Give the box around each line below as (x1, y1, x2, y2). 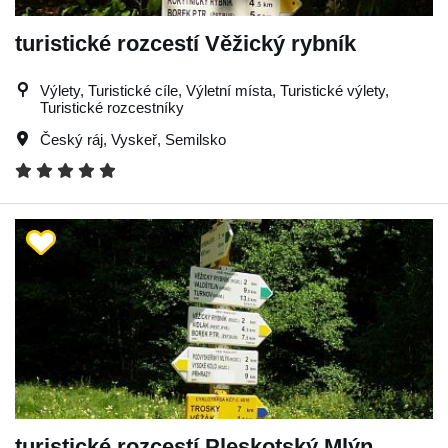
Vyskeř (111, 130, 157, 148)
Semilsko (165, 130, 226, 148)
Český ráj (40, 130, 103, 148)
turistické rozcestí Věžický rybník (15, 30, 356, 56)
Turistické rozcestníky (40, 98, 184, 116)
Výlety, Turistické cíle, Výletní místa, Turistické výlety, (40, 81, 389, 99)
